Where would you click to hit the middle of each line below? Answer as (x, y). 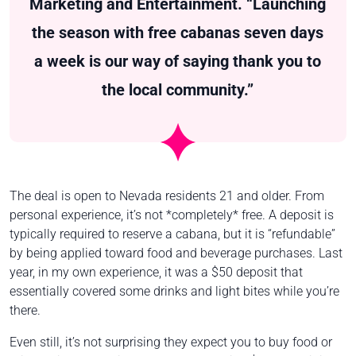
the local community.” (178, 89)
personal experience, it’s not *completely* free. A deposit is (172, 215)
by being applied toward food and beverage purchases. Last (176, 253)
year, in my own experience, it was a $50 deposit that (156, 272)
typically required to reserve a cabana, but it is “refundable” (172, 234)
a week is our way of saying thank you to (178, 61)
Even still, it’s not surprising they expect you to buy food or (171, 342)
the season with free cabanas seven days (178, 32)
